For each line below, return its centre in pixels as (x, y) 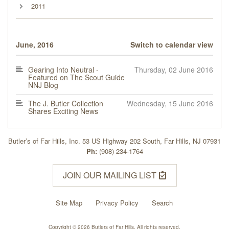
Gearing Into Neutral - (63, 69)
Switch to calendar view (172, 44)
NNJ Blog (43, 85)
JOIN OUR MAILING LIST (110, 175)
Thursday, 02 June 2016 (174, 69)
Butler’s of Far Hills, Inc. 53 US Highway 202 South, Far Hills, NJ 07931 (114, 141)
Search (162, 202)
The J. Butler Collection (66, 103)
